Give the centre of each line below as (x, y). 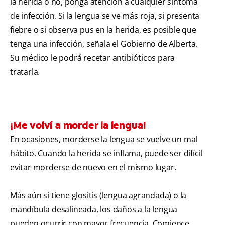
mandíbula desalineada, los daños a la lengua (94, 210)
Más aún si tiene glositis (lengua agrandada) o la (98, 196)
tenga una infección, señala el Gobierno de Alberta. (104, 44)
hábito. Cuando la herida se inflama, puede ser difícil (106, 153)
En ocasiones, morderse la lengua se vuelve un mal (104, 139)
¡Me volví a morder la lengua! (78, 125)
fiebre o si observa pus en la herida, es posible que (103, 30)
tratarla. (25, 72)
